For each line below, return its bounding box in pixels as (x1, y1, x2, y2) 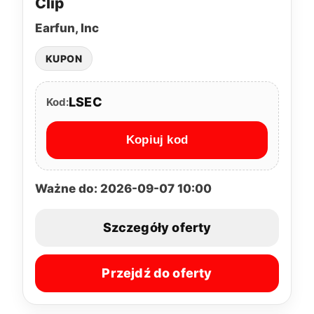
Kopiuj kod (126, 133, 188, 147)
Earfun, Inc (35, 20, 99, 35)
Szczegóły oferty (102, 220, 212, 235)
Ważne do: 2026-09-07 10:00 (35, 181, 212, 196)
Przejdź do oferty (102, 266, 212, 281)
